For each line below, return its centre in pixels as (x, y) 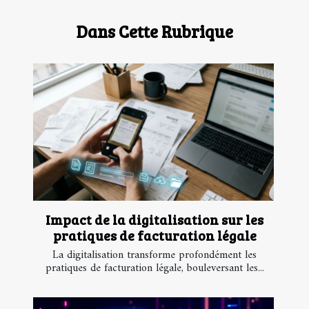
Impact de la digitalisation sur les (154, 220)
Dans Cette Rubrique (154, 31)
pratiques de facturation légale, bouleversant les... (154, 269)
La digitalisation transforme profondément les (154, 256)
